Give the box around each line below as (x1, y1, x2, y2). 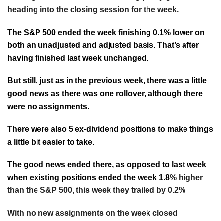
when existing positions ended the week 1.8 (7, 173, 170, 182)
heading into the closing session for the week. (7, 5, 179, 14)
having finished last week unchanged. (7, 54, 148, 62)
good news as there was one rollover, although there (7, 89, 203, 98)
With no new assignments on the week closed (7, 209, 178, 217)
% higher (170, 173, 203, 182)
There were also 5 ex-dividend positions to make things (7, 125, 213, 133)
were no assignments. (7, 102, 89, 110)
